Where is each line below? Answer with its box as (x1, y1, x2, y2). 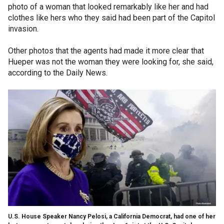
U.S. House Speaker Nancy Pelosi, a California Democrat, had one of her (8, 212, 215, 220)
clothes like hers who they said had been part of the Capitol (8, 13, 215, 22)
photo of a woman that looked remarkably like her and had (8, 2, 208, 11)
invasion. (8, 24, 38, 33)
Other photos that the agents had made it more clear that (8, 46, 204, 55)
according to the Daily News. (8, 68, 107, 77)
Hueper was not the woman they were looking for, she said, (8, 57, 213, 66)
